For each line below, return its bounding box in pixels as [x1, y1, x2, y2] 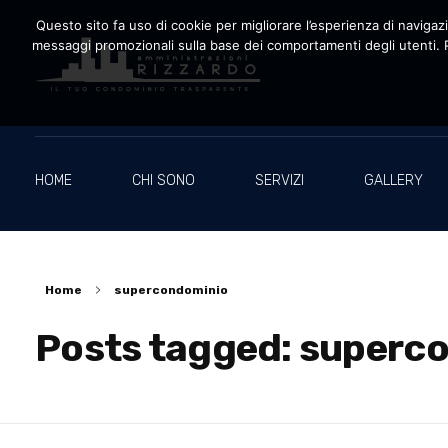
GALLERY [364, 172, 423, 189]
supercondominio [114, 283, 228, 297]
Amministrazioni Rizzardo [50, 91, 74, 118]
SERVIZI [255, 172, 304, 189]
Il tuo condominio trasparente [38, 94, 52, 109]
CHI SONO [132, 172, 195, 189]
